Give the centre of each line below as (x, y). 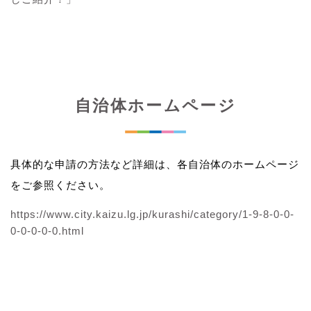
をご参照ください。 (60, 185)
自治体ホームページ (155, 105)
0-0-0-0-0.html (47, 230)
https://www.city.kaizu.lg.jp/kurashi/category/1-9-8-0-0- (152, 214)
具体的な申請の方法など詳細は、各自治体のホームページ (155, 164)
